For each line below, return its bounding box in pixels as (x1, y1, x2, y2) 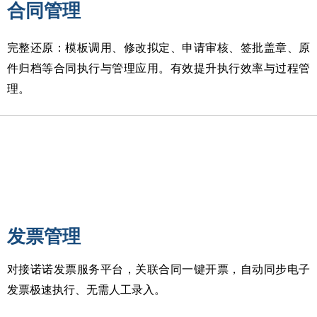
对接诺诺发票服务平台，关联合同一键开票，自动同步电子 (7, 263, 310, 275)
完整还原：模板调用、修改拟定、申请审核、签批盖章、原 (7, 42, 310, 54)
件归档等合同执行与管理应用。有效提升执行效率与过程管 (7, 62, 310, 74)
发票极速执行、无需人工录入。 (7, 284, 166, 296)
